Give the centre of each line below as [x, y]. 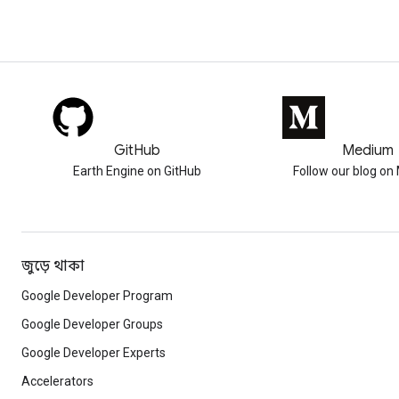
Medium [367, 151]
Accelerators [57, 381]
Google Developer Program [97, 296]
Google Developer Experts [94, 353]
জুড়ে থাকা [53, 266]
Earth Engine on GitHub [137, 171]
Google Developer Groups [92, 324]
